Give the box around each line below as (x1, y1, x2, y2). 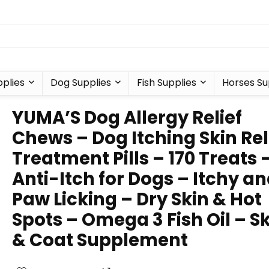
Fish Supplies (136, 76, 196, 89)
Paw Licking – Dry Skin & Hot (12, 187, 262, 211)
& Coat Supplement (12, 228, 188, 252)
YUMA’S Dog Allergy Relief (12, 106, 242, 130)
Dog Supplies (50, 76, 111, 89)
